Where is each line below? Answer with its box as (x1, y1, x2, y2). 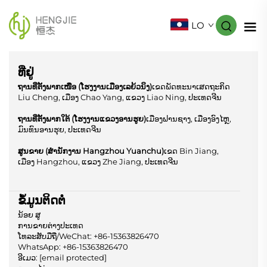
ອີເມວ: (18, 252, 39, 262)
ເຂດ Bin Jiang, (164, 145, 219, 156)
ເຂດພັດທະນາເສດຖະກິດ (152, 81, 230, 91)
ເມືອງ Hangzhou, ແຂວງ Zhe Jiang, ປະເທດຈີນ (18, 156, 178, 166)
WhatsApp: (18, 241, 63, 252)
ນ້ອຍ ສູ (18, 209, 41, 219)
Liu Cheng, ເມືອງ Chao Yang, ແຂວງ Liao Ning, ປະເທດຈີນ (18, 92, 222, 102)
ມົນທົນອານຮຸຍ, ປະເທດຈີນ (18, 124, 101, 134)
